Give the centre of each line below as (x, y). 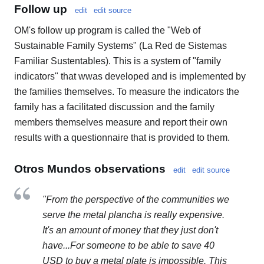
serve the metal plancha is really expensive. (133, 215)
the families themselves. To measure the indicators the (127, 91)
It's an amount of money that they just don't (130, 230)
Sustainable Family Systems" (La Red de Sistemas (121, 45)
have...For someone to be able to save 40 (128, 246)
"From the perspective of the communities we (136, 200)
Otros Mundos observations (90, 169)
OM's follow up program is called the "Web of (107, 30)
